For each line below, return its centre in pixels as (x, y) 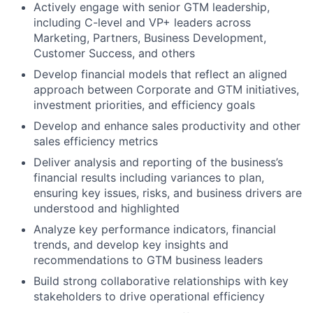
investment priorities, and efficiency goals (144, 104)
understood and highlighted (107, 208)
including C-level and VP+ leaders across (142, 22)
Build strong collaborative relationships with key (161, 281)
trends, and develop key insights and (131, 244)
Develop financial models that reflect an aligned (160, 74)
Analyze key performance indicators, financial (155, 229)
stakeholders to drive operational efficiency (149, 296)
